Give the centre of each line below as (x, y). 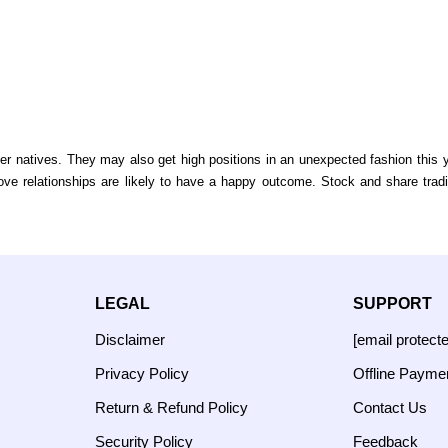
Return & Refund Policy (171, 407)
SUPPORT (392, 303)
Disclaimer (130, 339)
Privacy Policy (142, 373)
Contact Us (390, 407)
